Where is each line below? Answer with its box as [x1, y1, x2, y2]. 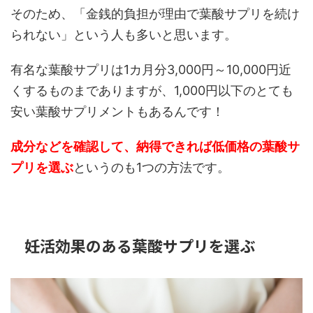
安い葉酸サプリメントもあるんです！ [10, 103, 224, 119]
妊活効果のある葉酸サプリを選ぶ [24, 233, 255, 256]
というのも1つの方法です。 [73, 159, 230, 175]
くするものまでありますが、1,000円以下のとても [10, 82, 293, 98]
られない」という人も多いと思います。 [10, 27, 237, 42]
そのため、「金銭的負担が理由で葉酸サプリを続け [10, 6, 300, 21]
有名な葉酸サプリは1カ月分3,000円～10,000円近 [10, 61, 291, 77]
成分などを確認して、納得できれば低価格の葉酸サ [10, 138, 300, 154]
